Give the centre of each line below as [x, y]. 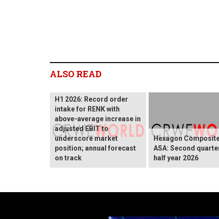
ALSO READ [76, 74]
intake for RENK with [87, 109]
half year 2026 [176, 158]
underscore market [86, 138]
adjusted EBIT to [82, 128]
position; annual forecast [95, 148]
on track [68, 158]
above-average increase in [98, 119]
